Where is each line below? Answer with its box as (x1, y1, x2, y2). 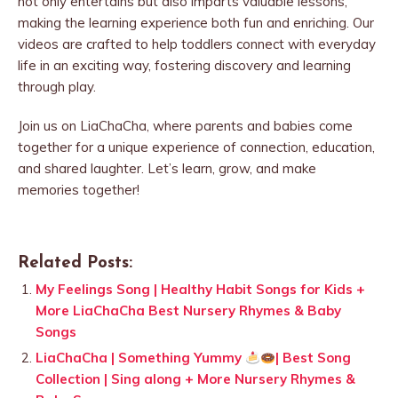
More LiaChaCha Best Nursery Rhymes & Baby (36, 302, 341, 320)
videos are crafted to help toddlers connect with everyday (18, 36, 376, 53)
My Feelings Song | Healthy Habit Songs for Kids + (36, 281, 365, 298)
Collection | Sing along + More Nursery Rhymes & (36, 370, 355, 388)
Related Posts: (18, 255, 132, 273)
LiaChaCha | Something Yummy (36, 349, 245, 367)
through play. (18, 78, 96, 96)
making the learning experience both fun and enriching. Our (18, 14, 374, 32)
